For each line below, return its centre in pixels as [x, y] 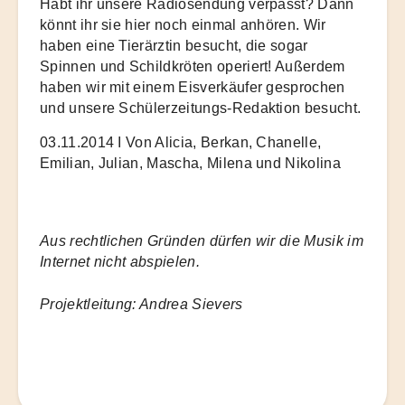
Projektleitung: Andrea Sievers [141, 304]
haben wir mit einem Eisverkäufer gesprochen [193, 87]
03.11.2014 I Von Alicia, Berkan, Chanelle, [181, 143]
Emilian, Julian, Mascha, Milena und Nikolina [190, 164]
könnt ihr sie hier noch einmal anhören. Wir [183, 24]
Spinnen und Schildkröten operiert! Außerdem [193, 66]
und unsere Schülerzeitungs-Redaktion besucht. [201, 108]
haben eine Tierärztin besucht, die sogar [174, 45]
